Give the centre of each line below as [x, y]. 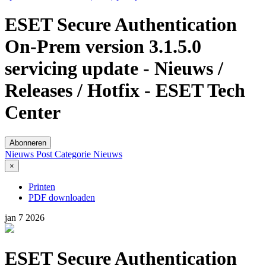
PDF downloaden [62, 197]
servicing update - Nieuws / [114, 69]
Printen [42, 186]
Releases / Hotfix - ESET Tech [125, 91]
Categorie [74, 154]
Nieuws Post [30, 154]
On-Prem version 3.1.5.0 [103, 47]
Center [33, 113]
